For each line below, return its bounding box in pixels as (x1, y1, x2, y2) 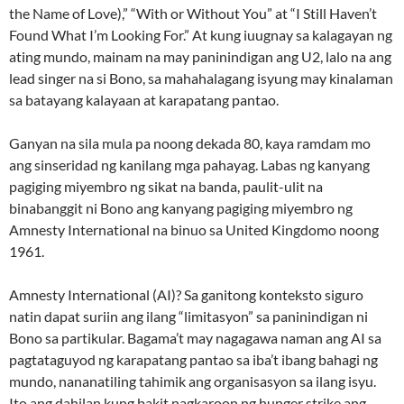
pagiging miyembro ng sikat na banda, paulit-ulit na (9, 178, 323, 196)
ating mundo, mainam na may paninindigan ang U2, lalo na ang (9, 48, 391, 66)
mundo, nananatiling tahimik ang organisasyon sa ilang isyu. (9, 372, 376, 390)
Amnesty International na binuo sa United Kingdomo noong (9, 221, 379, 239)
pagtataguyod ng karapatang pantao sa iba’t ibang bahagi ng (9, 351, 378, 369)
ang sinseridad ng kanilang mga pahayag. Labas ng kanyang (9, 156, 370, 174)
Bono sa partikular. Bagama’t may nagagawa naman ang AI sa (9, 329, 381, 347)
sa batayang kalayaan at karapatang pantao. (9, 91, 279, 109)
